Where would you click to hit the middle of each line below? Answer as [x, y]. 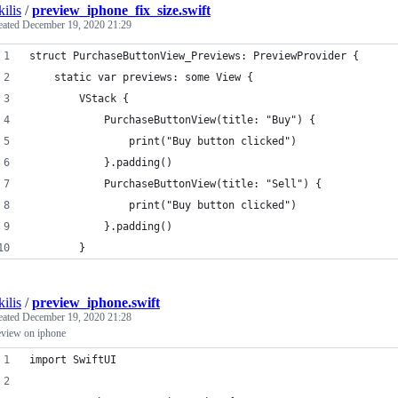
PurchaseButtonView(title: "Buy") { [172, 120]
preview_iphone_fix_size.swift [121, 10]
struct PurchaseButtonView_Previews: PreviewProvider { [194, 56]
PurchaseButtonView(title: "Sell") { [175, 184]
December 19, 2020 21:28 [77, 317]
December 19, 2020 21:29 [77, 25]
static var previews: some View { [141, 77]
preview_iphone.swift [96, 302]
